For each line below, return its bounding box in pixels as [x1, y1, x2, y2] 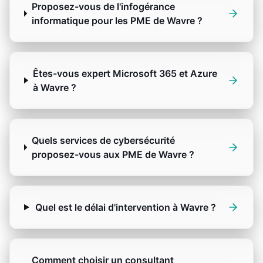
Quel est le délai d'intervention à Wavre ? [35, 201, 217, 213]
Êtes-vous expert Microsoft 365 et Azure [32, 68, 217, 79]
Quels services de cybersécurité [31, 134, 175, 146]
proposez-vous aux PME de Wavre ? [31, 149, 194, 160]
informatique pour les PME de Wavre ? [31, 15, 203, 26]
